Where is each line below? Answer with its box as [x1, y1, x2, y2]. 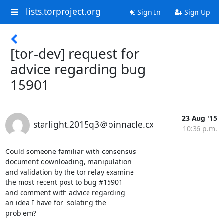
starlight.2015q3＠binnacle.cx [33, 118, 153, 130]
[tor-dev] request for [10, 44, 140, 63]
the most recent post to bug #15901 [5, 177, 123, 187]
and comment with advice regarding [5, 188, 125, 197]
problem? [5, 208, 36, 218]
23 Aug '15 [181, 113, 217, 123]
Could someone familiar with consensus [5, 147, 136, 156]
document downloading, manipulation [5, 157, 131, 166]
